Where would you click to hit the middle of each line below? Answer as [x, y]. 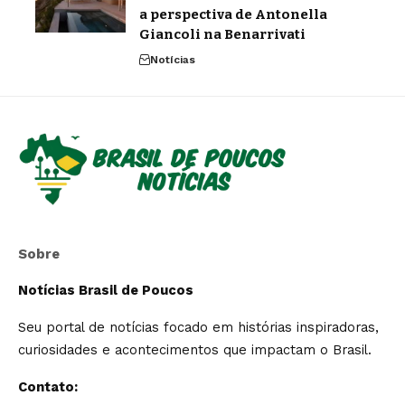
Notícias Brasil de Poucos [106, 291]
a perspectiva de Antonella [233, 15]
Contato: [48, 387]
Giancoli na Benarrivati [222, 35]
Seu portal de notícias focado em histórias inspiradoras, [198, 328]
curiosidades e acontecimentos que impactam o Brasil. [195, 350]
